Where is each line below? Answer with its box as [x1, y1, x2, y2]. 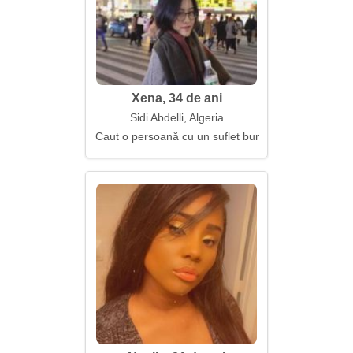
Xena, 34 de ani [131, 91, 222, 105]
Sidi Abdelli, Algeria [129, 111, 224, 124]
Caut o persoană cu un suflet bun [95, 130, 262, 143]
